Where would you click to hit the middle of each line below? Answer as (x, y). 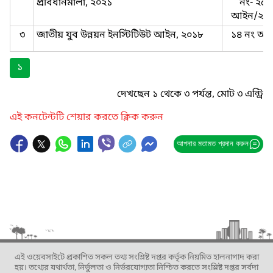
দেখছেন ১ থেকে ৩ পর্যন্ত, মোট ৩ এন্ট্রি (190, 94)
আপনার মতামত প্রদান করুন (212, 144)
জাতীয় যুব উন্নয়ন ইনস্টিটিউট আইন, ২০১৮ (120, 35)
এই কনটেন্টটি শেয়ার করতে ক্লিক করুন (87, 118)
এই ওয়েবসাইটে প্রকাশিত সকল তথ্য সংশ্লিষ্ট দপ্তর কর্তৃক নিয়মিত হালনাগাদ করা (136, 257)
